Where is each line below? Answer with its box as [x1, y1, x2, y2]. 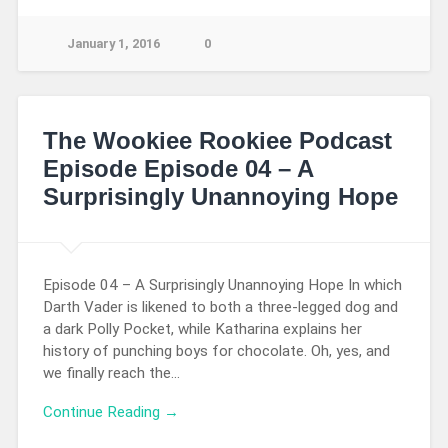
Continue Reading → [42, 402, 179, 421]
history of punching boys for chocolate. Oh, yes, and [42, 342, 390, 361]
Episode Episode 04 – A [42, 155, 313, 183]
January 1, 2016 [66, 36, 160, 52]
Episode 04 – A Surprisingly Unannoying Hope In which [42, 276, 402, 295]
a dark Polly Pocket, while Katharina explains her [42, 320, 362, 339]
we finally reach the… [42, 364, 180, 383]
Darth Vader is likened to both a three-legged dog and [42, 298, 398, 317]
